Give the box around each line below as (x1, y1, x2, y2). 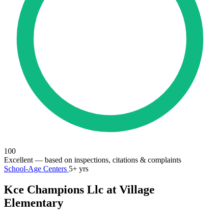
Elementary (4, 196, 63, 209)
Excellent (4, 156, 33, 164)
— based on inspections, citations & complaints (33, 156, 181, 164)
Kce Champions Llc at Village (4, 183, 155, 196)
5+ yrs (69, 165, 88, 173)
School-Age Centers (4, 165, 69, 173)
